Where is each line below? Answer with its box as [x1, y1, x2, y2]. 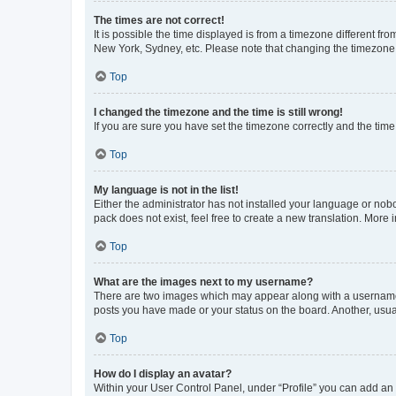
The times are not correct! [94, 14, 225, 27]
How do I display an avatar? [94, 368, 232, 381]
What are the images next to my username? [94, 276, 313, 289]
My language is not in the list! [94, 184, 239, 197]
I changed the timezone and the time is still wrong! [94, 106, 343, 119]
